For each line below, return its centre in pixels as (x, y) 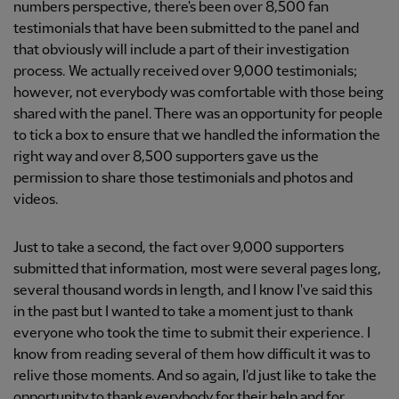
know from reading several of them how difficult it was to (192, 355)
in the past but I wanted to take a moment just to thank (183, 312)
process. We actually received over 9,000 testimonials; (185, 72)
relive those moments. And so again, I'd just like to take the (195, 376)
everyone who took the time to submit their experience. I (192, 334)
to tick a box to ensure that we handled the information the (197, 136)
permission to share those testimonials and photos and (183, 179)
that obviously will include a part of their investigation (181, 50)
